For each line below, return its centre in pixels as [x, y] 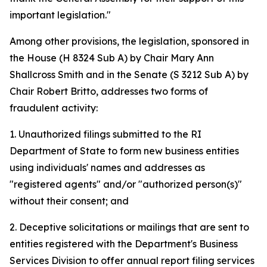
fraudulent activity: [54, 108]
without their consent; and [69, 201]
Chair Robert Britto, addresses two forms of [109, 91]
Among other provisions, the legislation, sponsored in [129, 41]
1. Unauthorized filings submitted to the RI [105, 134]
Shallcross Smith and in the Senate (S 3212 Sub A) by [129, 74]
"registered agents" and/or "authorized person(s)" [126, 184]
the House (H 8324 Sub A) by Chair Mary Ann [112, 58]
